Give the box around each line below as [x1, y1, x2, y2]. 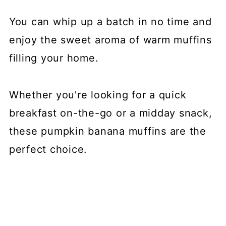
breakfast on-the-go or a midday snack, [9, 106, 212, 119]
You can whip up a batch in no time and [9, 15, 212, 28]
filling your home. [9, 51, 99, 64]
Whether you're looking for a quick [9, 88, 187, 101]
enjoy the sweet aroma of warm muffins [9, 33, 212, 46]
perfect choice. [9, 143, 88, 155]
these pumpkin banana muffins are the [9, 125, 206, 137]
